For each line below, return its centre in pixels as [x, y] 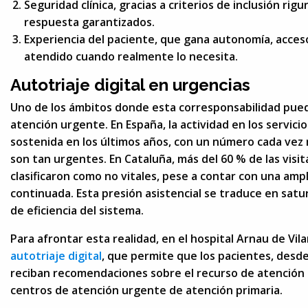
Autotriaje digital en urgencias [130, 85]
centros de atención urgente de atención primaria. [146, 290]
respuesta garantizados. [89, 22]
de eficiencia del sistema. [77, 210]
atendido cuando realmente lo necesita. [131, 56]
